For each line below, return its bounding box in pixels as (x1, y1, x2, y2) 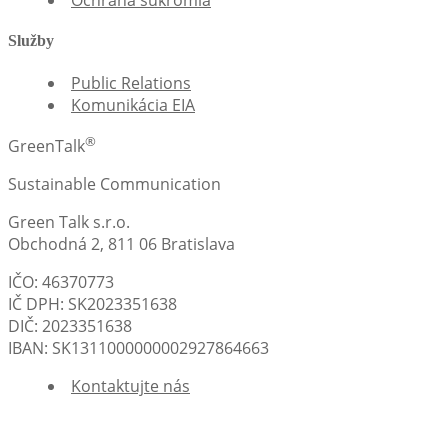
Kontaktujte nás (71, 375, 190, 398)
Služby (8, 32, 54, 50)
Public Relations (71, 71, 191, 94)
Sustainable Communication (8, 173, 221, 196)
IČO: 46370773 (8, 271, 114, 294)
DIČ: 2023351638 (8, 315, 132, 338)
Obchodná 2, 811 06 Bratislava (8, 233, 235, 256)
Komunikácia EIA (71, 93, 195, 116)
